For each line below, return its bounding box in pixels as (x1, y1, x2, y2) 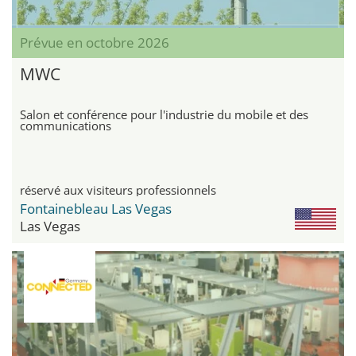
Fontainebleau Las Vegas (20, 199, 172, 218)
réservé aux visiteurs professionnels (20, 181, 216, 198)
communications (20, 117, 111, 133)
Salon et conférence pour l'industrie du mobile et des (20, 106, 308, 122)
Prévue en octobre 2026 (20, 33, 169, 52)
